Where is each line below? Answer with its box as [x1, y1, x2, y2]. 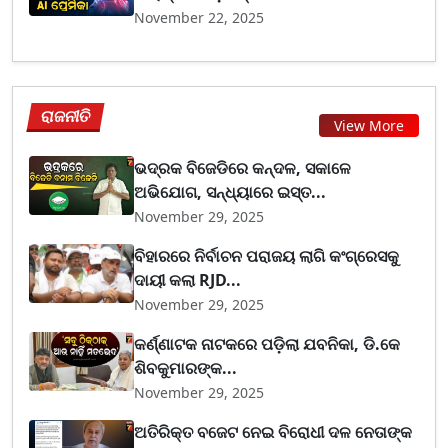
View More [334, 116, 404, 136]
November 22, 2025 [134, 7, 265, 27]
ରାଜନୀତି [39, 104, 93, 127]
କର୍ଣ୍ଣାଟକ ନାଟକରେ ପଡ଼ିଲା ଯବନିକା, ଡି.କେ [134, 332, 401, 355]
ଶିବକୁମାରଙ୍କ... [134, 356, 238, 379]
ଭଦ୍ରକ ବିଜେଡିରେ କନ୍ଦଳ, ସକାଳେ [134, 156, 352, 179]
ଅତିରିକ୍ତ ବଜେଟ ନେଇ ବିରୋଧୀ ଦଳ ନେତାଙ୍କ [134, 420, 413, 443]
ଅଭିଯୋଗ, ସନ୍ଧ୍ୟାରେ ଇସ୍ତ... [134, 180, 327, 203]
